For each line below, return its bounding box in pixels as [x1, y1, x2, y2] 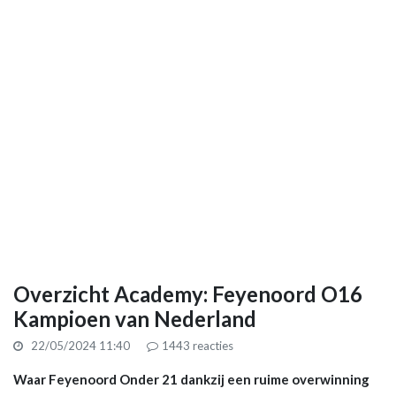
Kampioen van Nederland [13, 305, 256, 331]
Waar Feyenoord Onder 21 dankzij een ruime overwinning [13, 370, 369, 387]
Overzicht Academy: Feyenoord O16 [13, 280, 362, 307]
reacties [190, 338, 233, 353]
